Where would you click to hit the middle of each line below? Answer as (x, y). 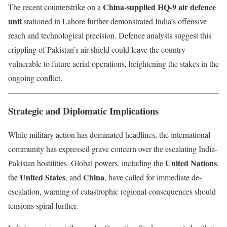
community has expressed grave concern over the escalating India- (113, 148)
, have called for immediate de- (153, 177)
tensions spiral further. (43, 205)
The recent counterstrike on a (55, 7)
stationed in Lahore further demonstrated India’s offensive (114, 21)
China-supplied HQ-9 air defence (159, 7)
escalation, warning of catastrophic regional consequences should (112, 191)
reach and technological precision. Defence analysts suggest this (110, 35)
